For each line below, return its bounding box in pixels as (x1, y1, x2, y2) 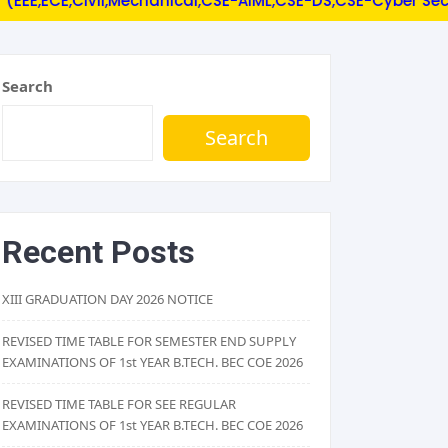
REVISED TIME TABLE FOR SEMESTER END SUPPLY (2, 332, 296, 351)
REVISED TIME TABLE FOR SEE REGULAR (2, 395, 236, 414)
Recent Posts (2, 233, 195, 272)
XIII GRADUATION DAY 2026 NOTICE (2, 290, 213, 309)
